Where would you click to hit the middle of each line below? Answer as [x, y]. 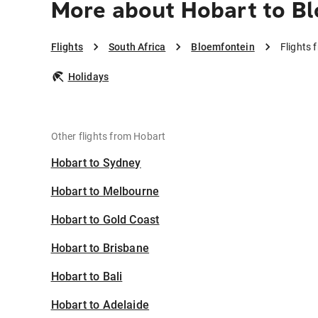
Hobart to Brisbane [100, 248]
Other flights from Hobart [108, 137]
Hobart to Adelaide [100, 305]
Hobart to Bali [87, 277]
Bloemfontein [223, 47]
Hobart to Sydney [96, 163]
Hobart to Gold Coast [105, 220]
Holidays [88, 77]
